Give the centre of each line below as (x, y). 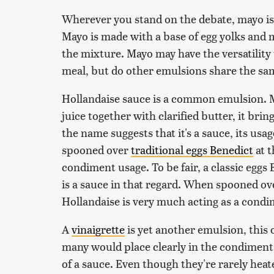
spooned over (96, 149)
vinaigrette (98, 229)
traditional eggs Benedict (192, 149)
